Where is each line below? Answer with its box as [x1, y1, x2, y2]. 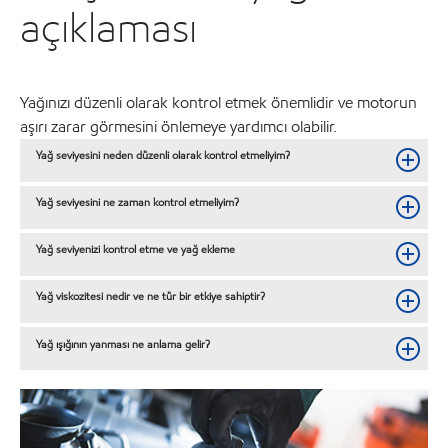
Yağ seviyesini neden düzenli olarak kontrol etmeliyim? [36, 147, 291, 164]
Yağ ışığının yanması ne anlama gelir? [36, 335, 211, 352]
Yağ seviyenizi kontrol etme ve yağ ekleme [36, 241, 236, 258]
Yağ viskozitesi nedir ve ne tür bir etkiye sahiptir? [36, 288, 266, 305]
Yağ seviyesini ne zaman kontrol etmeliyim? [36, 194, 240, 211]
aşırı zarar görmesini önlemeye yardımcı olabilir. [20, 115, 337, 137]
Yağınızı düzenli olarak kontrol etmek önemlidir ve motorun [20, 91, 417, 113]
